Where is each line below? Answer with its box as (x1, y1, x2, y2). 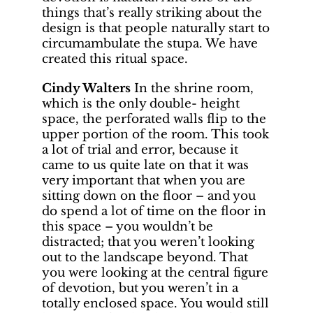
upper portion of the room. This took (42, 126, 269, 142)
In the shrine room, (131, 80, 254, 96)
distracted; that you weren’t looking (42, 234, 254, 249)
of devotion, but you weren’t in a (42, 280, 238, 296)
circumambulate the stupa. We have (42, 36, 258, 51)
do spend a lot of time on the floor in (42, 203, 266, 219)
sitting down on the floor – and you (42, 188, 256, 203)
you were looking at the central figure (42, 265, 268, 280)
